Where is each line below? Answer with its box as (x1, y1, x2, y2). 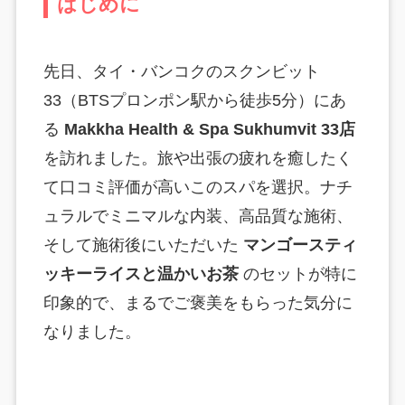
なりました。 (42, 323, 141, 342)
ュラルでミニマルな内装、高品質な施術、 (42, 207, 353, 226)
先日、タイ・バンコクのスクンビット (42, 62, 320, 81)
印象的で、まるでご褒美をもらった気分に (42, 294, 353, 313)
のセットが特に (238, 265, 357, 284)
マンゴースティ (242, 236, 357, 255)
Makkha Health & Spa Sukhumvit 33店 (63, 120, 355, 139)
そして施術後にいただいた (42, 236, 243, 255)
